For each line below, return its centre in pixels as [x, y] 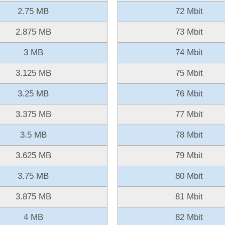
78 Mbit [189, 135]
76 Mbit [189, 93]
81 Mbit [189, 196]
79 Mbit [189, 155]
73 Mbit [189, 32]
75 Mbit [189, 73]
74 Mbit [189, 52]
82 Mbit [189, 217]
